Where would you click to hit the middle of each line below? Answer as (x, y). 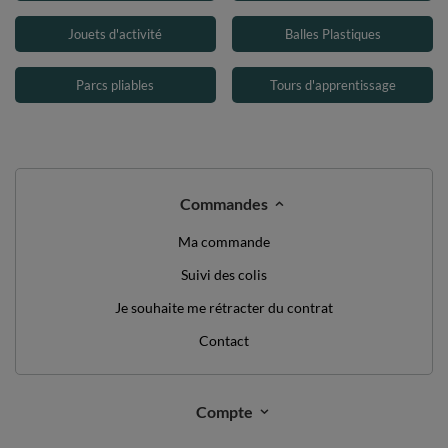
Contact (224, 340)
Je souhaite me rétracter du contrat (224, 307)
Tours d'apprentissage (332, 84)
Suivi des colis (224, 274)
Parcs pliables (115, 84)
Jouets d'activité (115, 33)
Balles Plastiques (332, 33)
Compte (224, 411)
